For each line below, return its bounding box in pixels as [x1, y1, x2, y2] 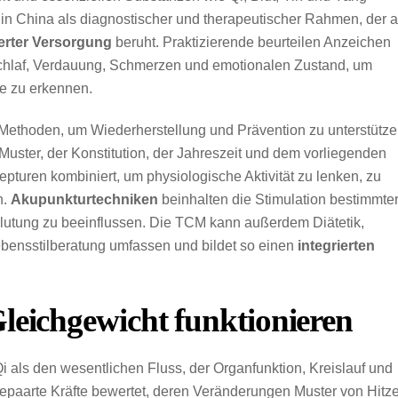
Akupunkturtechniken [11, 191, 158, 207]
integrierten [298, 237, 375, 253]
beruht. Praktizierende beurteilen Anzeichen [112, 34, 391, 50]
